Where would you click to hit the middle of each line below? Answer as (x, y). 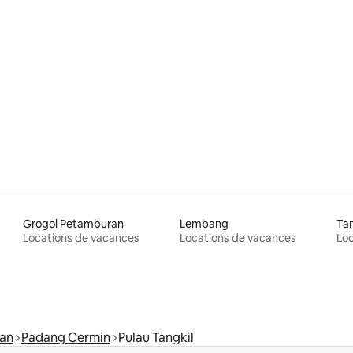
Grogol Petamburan (74, 223)
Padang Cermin (66, 337)
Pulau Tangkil (156, 337)
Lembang (204, 223)
